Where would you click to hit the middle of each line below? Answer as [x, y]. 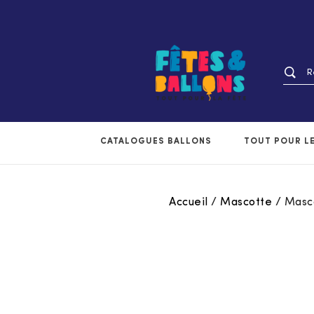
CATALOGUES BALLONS [156, 142]
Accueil [189, 203]
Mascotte [246, 203]
